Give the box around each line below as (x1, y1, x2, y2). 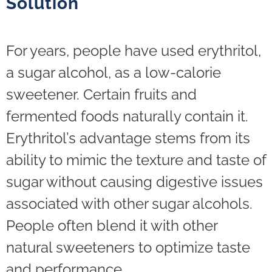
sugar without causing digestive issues (6, 173, 263, 191)
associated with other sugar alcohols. (6, 195, 253, 213)
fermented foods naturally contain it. (6, 107, 248, 126)
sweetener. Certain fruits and (6, 86, 197, 104)
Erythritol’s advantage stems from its (6, 129, 250, 148)
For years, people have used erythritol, (6, 42, 261, 60)
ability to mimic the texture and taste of (6, 151, 266, 169)
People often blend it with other (6, 217, 217, 235)
